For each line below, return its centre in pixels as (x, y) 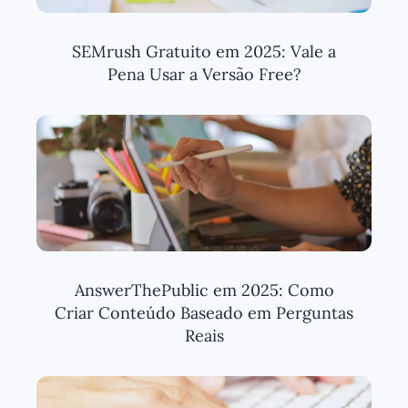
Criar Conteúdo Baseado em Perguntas (204, 312)
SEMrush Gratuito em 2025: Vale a (204, 51)
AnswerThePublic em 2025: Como (204, 290)
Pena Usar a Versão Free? (204, 74)
